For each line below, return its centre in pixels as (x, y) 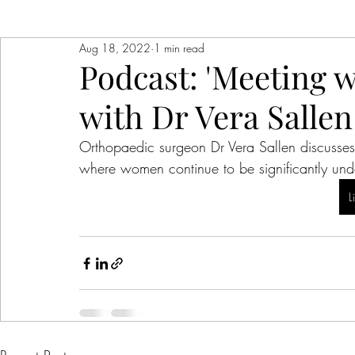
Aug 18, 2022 (115, 48)
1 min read (179, 48)
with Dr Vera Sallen (216, 116)
